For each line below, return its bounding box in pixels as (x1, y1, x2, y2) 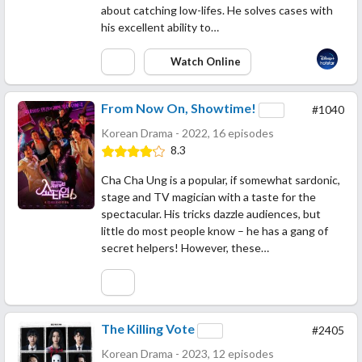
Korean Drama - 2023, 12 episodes (101, 346, 274, 360)
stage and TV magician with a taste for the (101, 189, 316, 204)
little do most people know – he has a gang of (101, 223, 328, 238)
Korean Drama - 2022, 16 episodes (101, 125, 274, 140)
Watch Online (167, 55, 241, 68)
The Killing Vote (101, 321, 195, 337)
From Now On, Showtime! (101, 100, 256, 116)
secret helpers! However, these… (101, 240, 269, 255)
